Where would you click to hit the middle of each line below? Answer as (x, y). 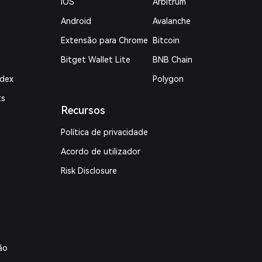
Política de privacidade (105, 132)
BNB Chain (172, 60)
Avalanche (171, 21)
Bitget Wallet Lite (96, 60)
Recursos (83, 110)
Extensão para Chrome (105, 40)
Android (76, 21)
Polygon (168, 79)
